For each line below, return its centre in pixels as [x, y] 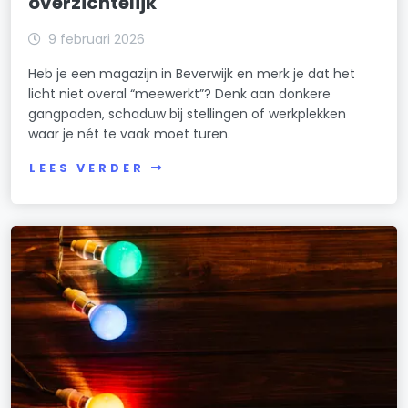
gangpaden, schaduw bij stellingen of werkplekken [188, 114]
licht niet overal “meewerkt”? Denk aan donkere [180, 94]
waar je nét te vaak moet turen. [130, 134]
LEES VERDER [87, 168]
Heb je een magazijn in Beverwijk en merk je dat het [192, 74]
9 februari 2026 [97, 40]
